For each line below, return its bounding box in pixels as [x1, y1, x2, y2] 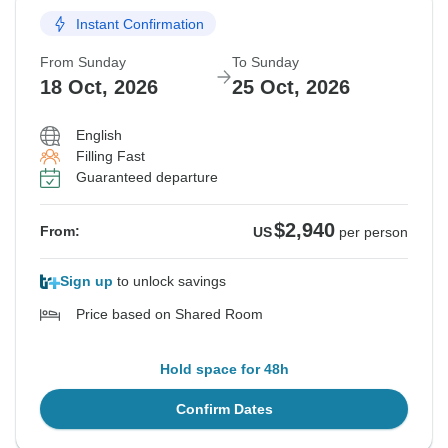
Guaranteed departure [76, 169, 218, 186]
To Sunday [232, 54, 299, 71]
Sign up [60, 273, 113, 290]
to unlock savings [113, 273, 226, 290]
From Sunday [40, 54, 126, 71]
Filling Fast [76, 148, 145, 165]
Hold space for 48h [159, 361, 289, 378]
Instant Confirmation [76, 15, 204, 32]
